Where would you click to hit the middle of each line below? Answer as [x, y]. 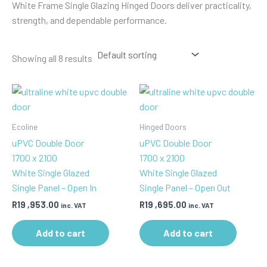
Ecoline [25, 126]
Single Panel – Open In [54, 188]
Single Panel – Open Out [185, 188]
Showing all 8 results [52, 58]
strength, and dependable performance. [89, 20]
